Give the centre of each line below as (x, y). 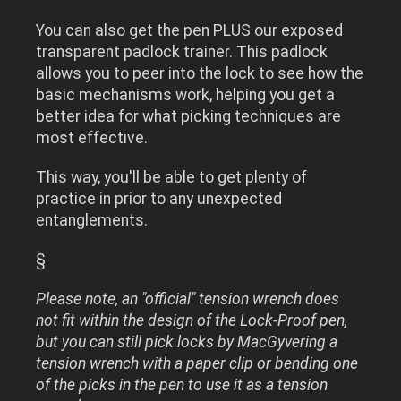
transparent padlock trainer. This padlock (182, 51)
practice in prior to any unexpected (159, 198)
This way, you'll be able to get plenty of (172, 177)
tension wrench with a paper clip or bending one (197, 363)
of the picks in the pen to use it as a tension (182, 384)
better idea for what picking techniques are (189, 116)
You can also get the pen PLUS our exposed (190, 30)
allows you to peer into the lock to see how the (200, 73)
